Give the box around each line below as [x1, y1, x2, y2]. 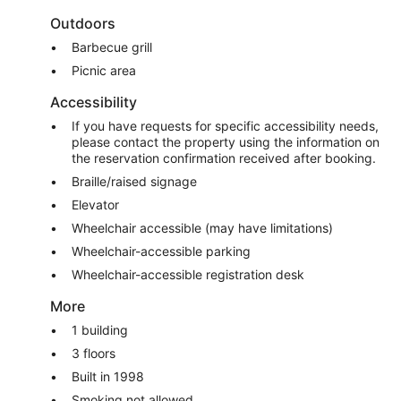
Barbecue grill [72, 38, 152, 55]
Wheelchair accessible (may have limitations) [72, 219, 333, 235]
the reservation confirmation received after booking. [72, 149, 376, 166]
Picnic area [72, 62, 136, 78]
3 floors [72, 345, 115, 361]
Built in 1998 [72, 368, 144, 384]
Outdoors [50, 13, 115, 32]
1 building [72, 321, 128, 337]
